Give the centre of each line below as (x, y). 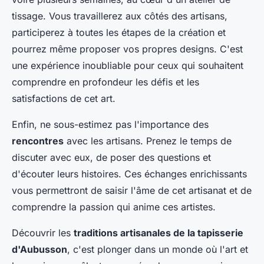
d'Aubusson (39, 250)
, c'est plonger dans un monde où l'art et (158, 250)
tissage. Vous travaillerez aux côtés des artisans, (120, 16)
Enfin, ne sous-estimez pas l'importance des (110, 125)
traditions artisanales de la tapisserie (159, 233)
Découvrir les (43, 233)
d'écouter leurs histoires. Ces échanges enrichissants (129, 174)
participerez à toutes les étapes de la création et (119, 33)
